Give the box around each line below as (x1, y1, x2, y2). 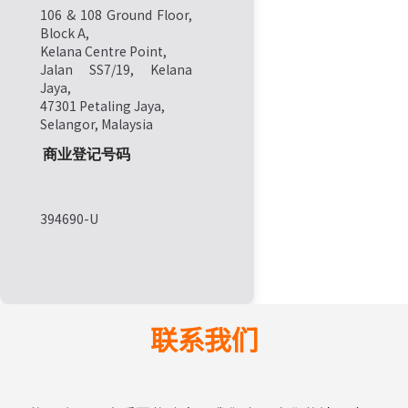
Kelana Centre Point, (40, 42, 167, 60)
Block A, (40, 24, 89, 42)
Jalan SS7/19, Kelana (40, 60, 193, 78)
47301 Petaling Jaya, (40, 97, 165, 115)
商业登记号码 (43, 144, 130, 165)
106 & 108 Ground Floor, (40, 5, 193, 24)
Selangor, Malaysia (40, 115, 153, 133)
